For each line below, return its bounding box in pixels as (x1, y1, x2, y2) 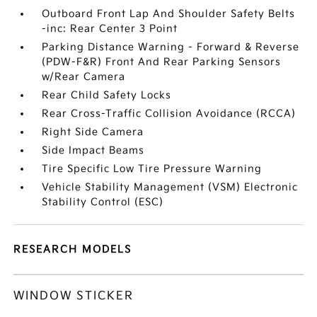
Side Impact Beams (42, 144, 145, 156)
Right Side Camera (42, 126, 144, 138)
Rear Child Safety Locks (42, 89, 172, 101)
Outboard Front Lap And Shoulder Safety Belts (42, 8, 296, 20)
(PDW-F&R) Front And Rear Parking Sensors (42, 56, 282, 68)
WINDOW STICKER (13, 289, 134, 303)
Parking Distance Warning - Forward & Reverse (42, 41, 300, 53)
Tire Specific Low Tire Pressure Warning (42, 163, 263, 175)
